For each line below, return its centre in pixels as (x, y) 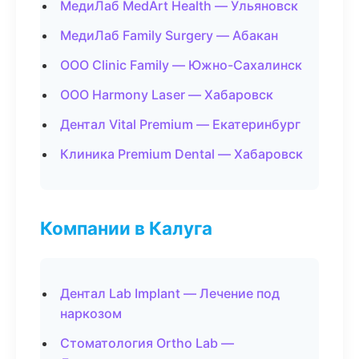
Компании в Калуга (126, 228)
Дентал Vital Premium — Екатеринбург (180, 124)
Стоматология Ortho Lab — (147, 343)
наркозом (91, 313)
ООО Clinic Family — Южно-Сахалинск (181, 65)
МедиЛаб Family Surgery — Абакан (169, 35)
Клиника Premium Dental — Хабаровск (182, 154)
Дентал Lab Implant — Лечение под (170, 293)
